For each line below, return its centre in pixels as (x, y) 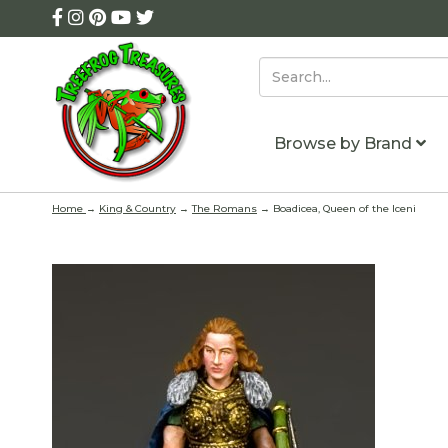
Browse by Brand (344, 143)
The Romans (224, 208)
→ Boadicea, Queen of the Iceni (336, 208)
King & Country (137, 208)
